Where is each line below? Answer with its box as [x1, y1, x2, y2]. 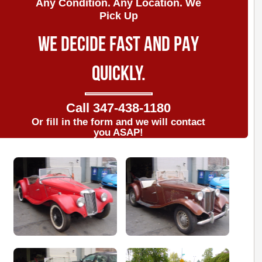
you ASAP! [94, 127, 143, 138]
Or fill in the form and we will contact [32, 116, 205, 127]
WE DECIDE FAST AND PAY [38, 35, 199, 56]
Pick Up [99, 10, 138, 22]
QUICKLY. [91, 64, 146, 85]
